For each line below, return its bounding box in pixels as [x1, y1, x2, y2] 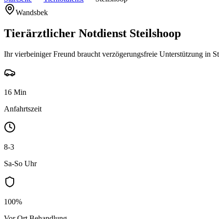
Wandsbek [16, 8, 48, 17]
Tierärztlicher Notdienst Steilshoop [4, 26, 181, 40]
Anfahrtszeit [4, 104, 42, 113]
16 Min [4, 88, 26, 96]
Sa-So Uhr [4, 159, 37, 168]
